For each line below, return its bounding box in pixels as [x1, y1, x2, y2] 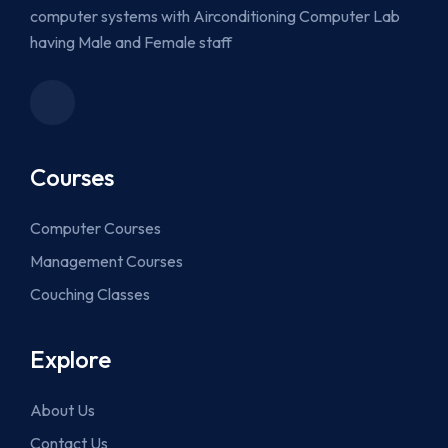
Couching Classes [30, 284, 150, 304]
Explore [30, 344, 111, 374]
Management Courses [30, 251, 183, 271]
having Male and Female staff [30, 32, 232, 52]
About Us [30, 400, 95, 420]
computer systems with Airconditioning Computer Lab [30, 6, 400, 26]
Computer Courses [30, 218, 161, 238]
